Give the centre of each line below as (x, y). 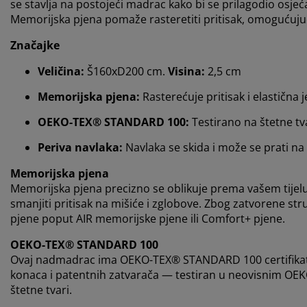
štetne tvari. (41, 290)
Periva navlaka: (80, 148)
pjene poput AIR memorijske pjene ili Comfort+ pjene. (148, 219)
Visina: (186, 72)
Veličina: (61, 72)
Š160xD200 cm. (126, 72)
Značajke (35, 46)
